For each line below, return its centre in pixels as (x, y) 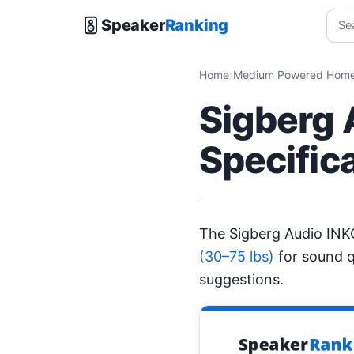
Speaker (133, 25)
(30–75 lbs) (237, 256)
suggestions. (241, 279)
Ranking (197, 25)
